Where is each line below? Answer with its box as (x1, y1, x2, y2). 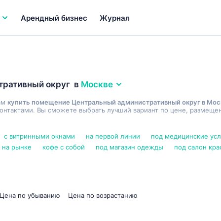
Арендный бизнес (21, 13, 87, 23)
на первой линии (86, 132, 140, 140)
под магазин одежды (96, 143, 163, 151)
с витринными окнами (4, 132, 75, 140)
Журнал (99, 13, 130, 23)
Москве (81, 79, 113, 89)
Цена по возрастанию (68, 191, 138, 199)
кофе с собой (42, 143, 85, 151)
